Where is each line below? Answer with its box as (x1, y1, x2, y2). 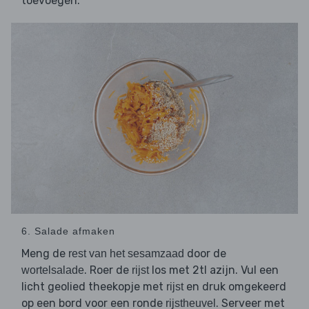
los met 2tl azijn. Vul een (149, 263, 279, 277)
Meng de (21, 247, 68, 261)
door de (184, 247, 226, 261)
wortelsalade (21, 264, 84, 277)
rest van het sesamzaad (68, 248, 184, 260)
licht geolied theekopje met (21, 280, 166, 294)
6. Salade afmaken (21, 226, 115, 237)
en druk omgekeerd (183, 280, 286, 294)
